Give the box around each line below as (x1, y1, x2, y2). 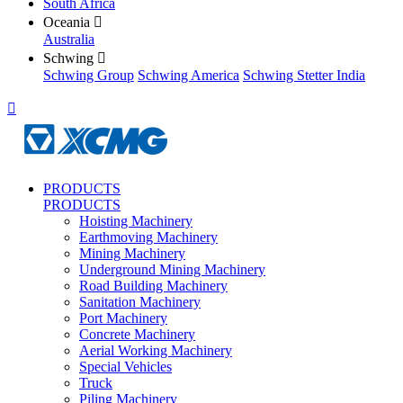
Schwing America (138, 67, 239, 83)
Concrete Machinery (79, 327, 195, 342)
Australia (43, 31, 94, 47)
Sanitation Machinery (79, 294, 201, 309)
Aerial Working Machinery (79, 343, 232, 358)
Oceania (43, 14, 90, 30)
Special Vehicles (79, 359, 172, 374)
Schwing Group (43, 67, 134, 83)
